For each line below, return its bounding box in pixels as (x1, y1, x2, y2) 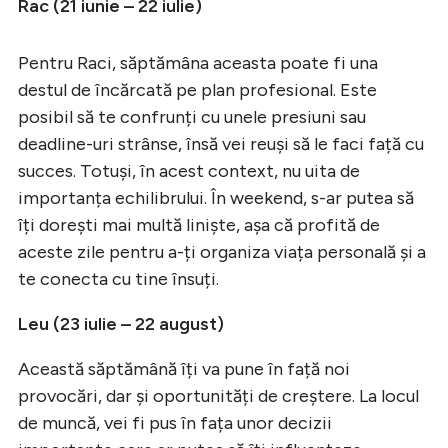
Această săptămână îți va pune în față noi (18, 357, 350, 380)
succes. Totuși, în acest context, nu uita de (18, 159, 360, 182)
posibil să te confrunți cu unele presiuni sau (18, 105, 366, 128)
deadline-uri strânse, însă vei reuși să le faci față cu (18, 132, 424, 155)
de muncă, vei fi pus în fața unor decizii (18, 411, 332, 434)
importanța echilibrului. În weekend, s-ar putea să (18, 186, 414, 209)
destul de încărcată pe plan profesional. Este (18, 78, 377, 101)
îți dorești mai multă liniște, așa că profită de (18, 213, 380, 236)
